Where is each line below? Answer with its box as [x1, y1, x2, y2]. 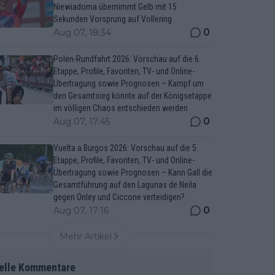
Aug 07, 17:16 [53, 205, 109, 216]
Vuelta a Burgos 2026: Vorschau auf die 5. [53, 143, 198, 153]
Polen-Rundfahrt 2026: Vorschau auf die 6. [53, 54, 201, 64]
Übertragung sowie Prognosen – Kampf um [53, 79, 204, 88]
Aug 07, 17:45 [53, 116, 110, 127]
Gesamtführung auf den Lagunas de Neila [53, 180, 196, 190]
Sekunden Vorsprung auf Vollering [53, 14, 172, 24]
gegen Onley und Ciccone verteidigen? [53, 192, 185, 202]
